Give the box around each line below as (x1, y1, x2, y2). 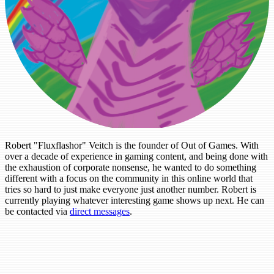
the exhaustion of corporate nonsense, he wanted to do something (5, 161, 256, 172)
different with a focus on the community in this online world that (5, 172, 253, 183)
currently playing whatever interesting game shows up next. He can (5, 194, 264, 206)
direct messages (70, 206, 130, 217)
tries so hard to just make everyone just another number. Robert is (5, 183, 256, 194)
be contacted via (5, 206, 70, 217)
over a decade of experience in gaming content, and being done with (5, 150, 268, 161)
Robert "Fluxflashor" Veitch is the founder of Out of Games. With (5, 139, 259, 150)
